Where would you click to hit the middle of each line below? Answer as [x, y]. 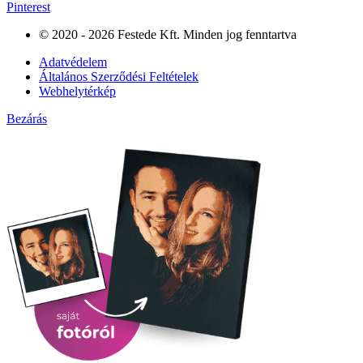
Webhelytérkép [77, 92]
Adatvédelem [73, 62]
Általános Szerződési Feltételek [119, 77]
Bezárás [27, 119]
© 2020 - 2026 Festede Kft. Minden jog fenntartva [168, 35]
